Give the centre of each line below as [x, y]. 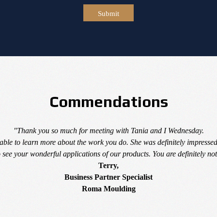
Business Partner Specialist [108, 177]
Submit [108, 13]
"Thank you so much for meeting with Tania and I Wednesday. [108, 131]
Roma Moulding [108, 189]
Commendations [108, 101]
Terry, [108, 165]
